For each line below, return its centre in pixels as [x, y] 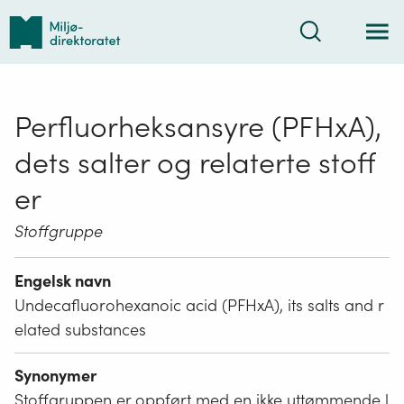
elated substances [80, 330]
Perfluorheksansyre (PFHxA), [198, 127]
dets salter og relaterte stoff [195, 163]
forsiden [37, 62]
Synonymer [55, 376]
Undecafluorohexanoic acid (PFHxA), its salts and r [199, 306]
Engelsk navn [63, 281]
